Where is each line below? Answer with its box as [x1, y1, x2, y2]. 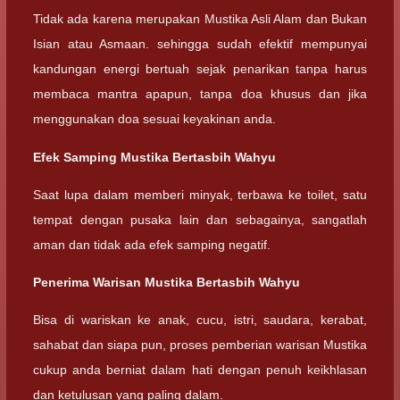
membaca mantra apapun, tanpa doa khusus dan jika [33, 87, 367, 102]
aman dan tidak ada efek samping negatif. [33, 237, 271, 252]
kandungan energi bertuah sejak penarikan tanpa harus [33, 62, 367, 77]
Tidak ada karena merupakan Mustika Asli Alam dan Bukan [33, 12, 367, 27]
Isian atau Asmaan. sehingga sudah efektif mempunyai [33, 37, 367, 52]
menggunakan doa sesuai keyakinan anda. [33, 112, 276, 127]
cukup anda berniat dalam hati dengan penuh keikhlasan [33, 362, 367, 378]
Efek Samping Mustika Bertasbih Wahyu [33, 149, 276, 164]
